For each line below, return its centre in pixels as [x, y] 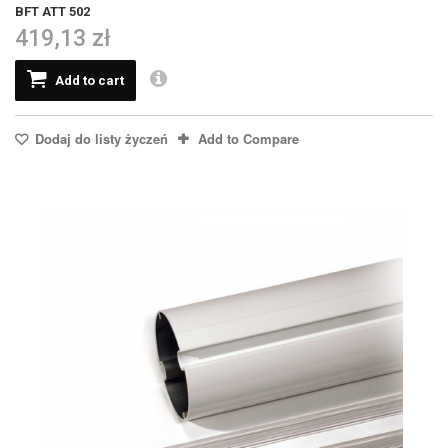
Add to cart [89, 80]
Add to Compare [248, 138]
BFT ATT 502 [52, 11]
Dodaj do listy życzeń [99, 138]
